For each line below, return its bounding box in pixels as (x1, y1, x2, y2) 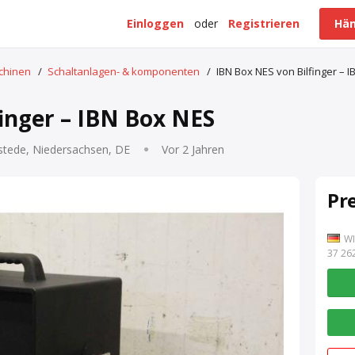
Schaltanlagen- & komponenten (48, 64, 200, 78)
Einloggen (127, 16, 184, 31)
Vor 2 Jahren (162, 142, 224, 157)
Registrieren (228, 16, 300, 31)
